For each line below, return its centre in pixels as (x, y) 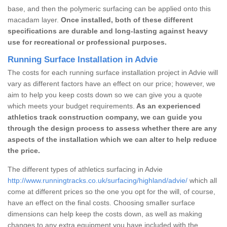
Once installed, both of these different (127, 20)
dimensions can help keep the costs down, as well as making (105, 214)
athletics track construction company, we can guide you (105, 117)
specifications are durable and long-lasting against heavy (108, 31)
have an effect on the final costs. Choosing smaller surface (101, 202)
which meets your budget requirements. (71, 106)
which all (202, 180)
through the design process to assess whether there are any (112, 128)
